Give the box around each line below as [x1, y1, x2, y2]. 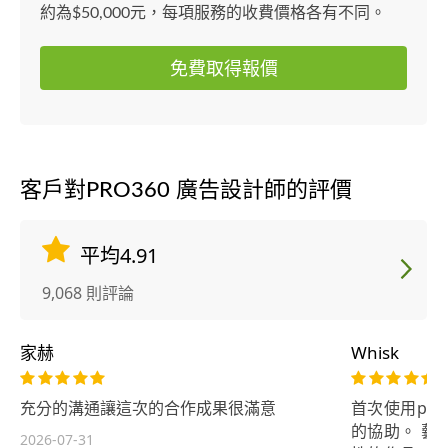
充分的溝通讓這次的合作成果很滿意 [20, 396, 276, 419]
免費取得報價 [169, 56, 278, 81]
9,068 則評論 [42, 282, 134, 305]
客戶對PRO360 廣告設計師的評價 [20, 179, 352, 202]
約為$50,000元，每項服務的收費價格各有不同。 [40, 5, 386, 22]
